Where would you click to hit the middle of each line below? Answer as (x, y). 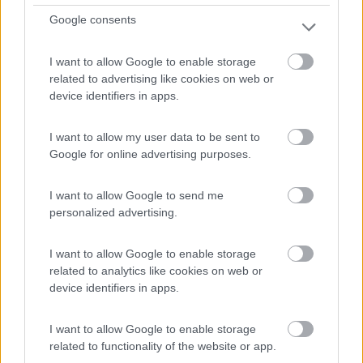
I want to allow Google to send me (137, 195)
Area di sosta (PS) (88, 225)
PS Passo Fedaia (70, 261)
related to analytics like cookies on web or (156, 270)
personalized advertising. (113, 212)
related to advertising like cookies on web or (162, 78)
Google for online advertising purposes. (150, 154)
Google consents (93, 19)
